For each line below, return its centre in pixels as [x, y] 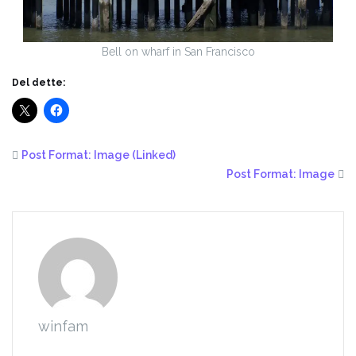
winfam [63, 326]
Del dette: [39, 82]
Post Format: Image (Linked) [99, 155]
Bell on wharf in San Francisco [178, 51]
